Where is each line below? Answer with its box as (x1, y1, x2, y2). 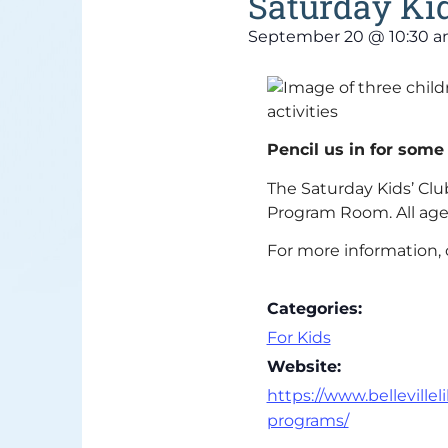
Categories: (266, 299, 362, 319)
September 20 (247, 26, 364, 46)
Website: (266, 357, 341, 377)
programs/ (266, 411, 349, 431)
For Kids (266, 328, 331, 348)
